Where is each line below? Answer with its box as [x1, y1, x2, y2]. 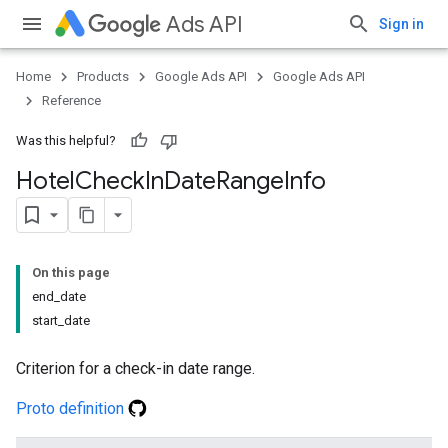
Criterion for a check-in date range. [16, 359, 255, 378]
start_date [32, 313, 90, 328]
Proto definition [16, 399, 128, 418]
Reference [42, 93, 101, 108]
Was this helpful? [16, 133, 116, 148]
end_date [32, 289, 86, 304]
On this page [32, 265, 110, 280]
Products [77, 69, 129, 84]
